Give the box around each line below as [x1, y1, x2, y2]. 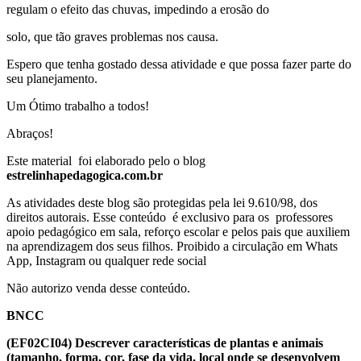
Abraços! [6, 127, 53, 141]
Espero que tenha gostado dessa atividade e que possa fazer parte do [6, 57, 351, 72]
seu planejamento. [6, 72, 98, 86]
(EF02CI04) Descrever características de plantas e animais [6, 336, 323, 351]
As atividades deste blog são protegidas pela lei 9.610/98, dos [6, 196, 317, 210]
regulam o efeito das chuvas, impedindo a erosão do [6, 2, 269, 17]
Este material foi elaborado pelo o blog [6, 154, 205, 168]
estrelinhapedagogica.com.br [6, 168, 163, 183]
